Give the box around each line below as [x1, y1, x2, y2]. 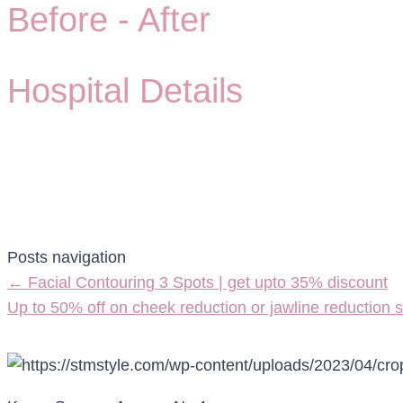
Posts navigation [7, 247, 126, 266]
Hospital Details [7, 71, 243, 110]
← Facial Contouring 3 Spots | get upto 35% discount [7, 273, 388, 291]
